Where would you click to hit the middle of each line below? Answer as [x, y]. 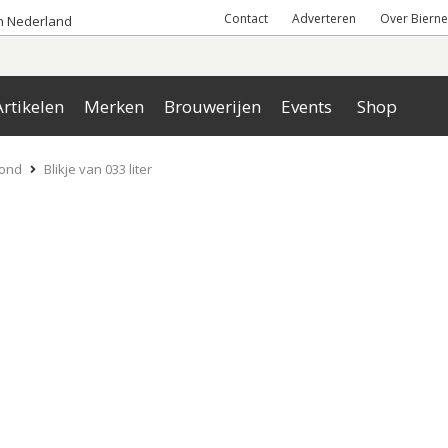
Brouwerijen [212, 106]
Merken [114, 106]
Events [306, 106]
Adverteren [324, 18]
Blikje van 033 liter [97, 169]
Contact [246, 18]
